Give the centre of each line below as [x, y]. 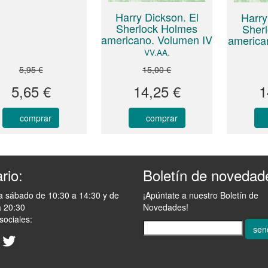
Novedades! [166, 207]
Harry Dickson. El [157, 17]
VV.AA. [157, 53]
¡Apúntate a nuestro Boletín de [201, 195]
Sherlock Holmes [157, 28]
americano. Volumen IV [157, 40]
